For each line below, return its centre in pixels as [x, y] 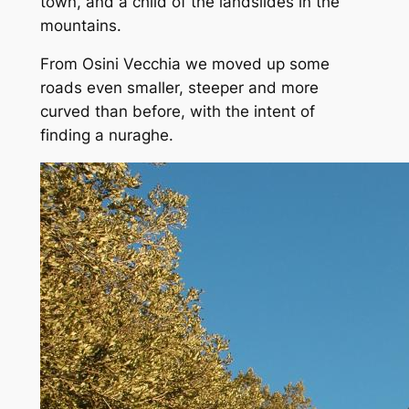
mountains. [80, 25]
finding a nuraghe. [106, 136]
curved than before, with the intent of [177, 112]
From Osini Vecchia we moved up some [184, 64]
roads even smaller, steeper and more [179, 88]
